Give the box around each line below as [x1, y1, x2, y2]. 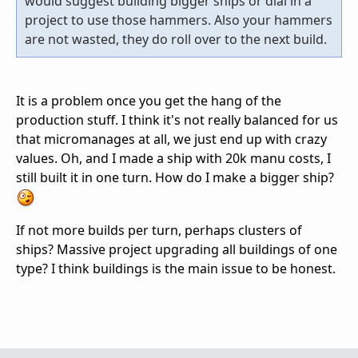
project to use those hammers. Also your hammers [25, 11, 332, 30]
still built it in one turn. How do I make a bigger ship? [16, 169, 334, 187]
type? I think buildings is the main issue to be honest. [16, 259, 339, 277]
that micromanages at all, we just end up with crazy [16, 130, 327, 149]
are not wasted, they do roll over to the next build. [25, 30, 330, 49]
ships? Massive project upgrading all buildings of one [16, 240, 337, 258]
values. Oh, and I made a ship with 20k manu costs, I [16, 149, 331, 168]
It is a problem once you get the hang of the [16, 92, 281, 110]
